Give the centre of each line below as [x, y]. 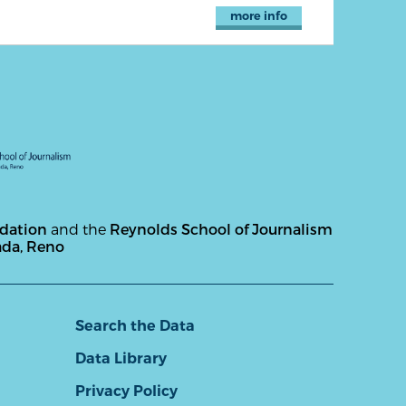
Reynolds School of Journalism [221, 228]
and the [78, 228]
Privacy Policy [126, 391]
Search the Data [135, 326]
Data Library [121, 358]
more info [258, 16]
